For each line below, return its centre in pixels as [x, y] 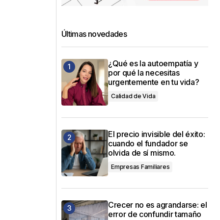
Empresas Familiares [140, 166]
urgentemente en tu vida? [154, 82]
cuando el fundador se [148, 143]
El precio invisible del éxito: [157, 134]
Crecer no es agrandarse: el [158, 205]
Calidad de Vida [133, 96]
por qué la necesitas [144, 72]
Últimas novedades [94, 34]
